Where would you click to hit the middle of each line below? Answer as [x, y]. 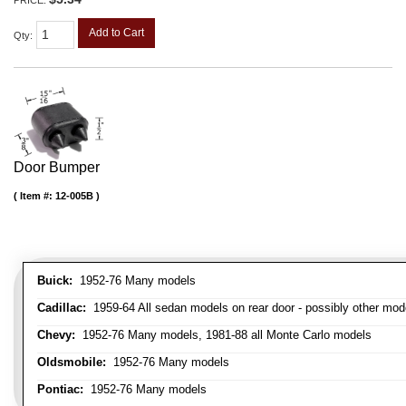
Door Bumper [57, 167]
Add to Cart [116, 33]
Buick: [55, 280]
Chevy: [56, 334]
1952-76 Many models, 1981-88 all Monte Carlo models [223, 334]
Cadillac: [62, 307]
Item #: [38, 195]
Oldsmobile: [72, 362]
